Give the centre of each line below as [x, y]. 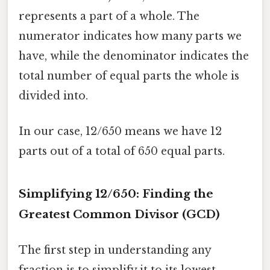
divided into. [53, 96]
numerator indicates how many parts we [130, 36]
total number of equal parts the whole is [129, 76]
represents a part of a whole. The [109, 16]
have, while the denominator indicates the [134, 56]
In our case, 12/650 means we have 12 [120, 132]
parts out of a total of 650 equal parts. [122, 152]
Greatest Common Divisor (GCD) [119, 214]
